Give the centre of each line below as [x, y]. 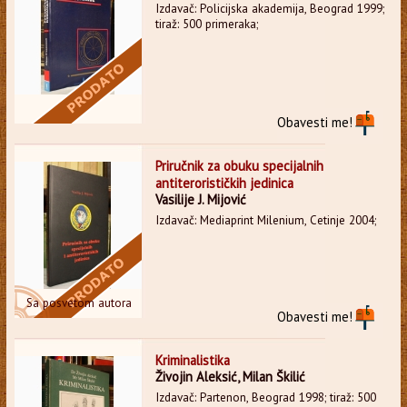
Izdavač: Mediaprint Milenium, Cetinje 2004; [265, 220]
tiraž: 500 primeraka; [206, 24]
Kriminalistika [192, 360]
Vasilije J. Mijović [200, 199]
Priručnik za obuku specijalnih [239, 165]
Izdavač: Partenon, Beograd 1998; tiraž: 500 [265, 397]
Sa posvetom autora [79, 303]
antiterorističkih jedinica [224, 183]
